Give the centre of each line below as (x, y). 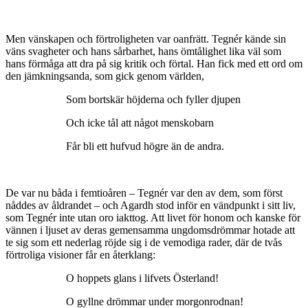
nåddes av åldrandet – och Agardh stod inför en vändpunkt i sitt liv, (151, 206)
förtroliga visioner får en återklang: (80, 255)
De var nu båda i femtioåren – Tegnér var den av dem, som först (144, 193)
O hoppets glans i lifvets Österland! (142, 278)
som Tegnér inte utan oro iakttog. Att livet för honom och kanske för (153, 218)
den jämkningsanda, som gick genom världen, (105, 76)
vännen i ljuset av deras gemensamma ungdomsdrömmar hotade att (150, 230)
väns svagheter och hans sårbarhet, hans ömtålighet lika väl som (143, 52)
